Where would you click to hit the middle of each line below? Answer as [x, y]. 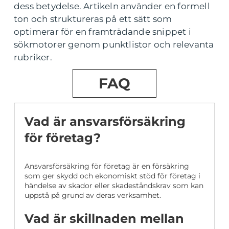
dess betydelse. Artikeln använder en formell [112, 6]
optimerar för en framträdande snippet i [102, 32]
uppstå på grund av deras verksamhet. [93, 195]
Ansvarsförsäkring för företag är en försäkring [107, 166]
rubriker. [33, 57]
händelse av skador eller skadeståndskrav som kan [114, 186]
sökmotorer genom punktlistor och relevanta [114, 44]
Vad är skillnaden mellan [104, 219]
